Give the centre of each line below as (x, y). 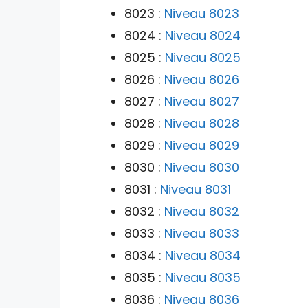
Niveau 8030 (202, 167)
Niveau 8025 (203, 57)
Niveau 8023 (202, 13)
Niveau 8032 (202, 211)
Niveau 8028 (202, 123)
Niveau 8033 (202, 233)
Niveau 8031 (196, 189)
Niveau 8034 (203, 255)
